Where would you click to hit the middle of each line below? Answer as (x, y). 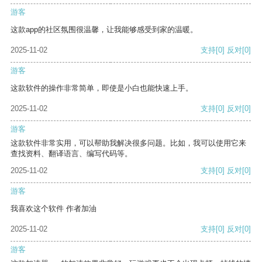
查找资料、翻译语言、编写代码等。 (71, 154)
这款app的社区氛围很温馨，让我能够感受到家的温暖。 (104, 30)
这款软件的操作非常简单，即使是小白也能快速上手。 (102, 88)
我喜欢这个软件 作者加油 (54, 209)
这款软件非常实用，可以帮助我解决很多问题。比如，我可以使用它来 (128, 143)
